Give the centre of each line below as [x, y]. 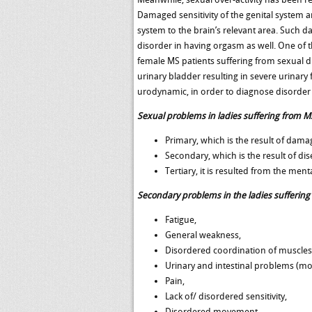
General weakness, [203, 235]
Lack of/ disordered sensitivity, [226, 296]
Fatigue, [181, 220]
